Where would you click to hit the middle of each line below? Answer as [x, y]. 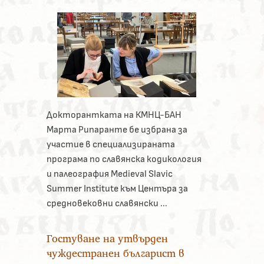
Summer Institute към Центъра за [117, 188]
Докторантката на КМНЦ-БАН [114, 115]
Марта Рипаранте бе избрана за [117, 129]
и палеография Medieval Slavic [109, 174]
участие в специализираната [110, 144]
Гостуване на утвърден [107, 238]
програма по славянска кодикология [124, 159]
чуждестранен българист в [115, 253]
